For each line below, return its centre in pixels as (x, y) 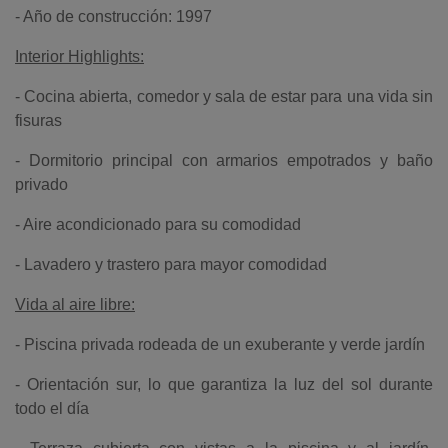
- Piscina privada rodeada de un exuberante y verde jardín (220, 344)
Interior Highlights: (79, 56)
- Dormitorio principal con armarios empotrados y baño (224, 160)
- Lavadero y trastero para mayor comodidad (171, 264)
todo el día (52, 408)
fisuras (38, 120)
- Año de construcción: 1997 (113, 16)
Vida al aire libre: (75, 304)
